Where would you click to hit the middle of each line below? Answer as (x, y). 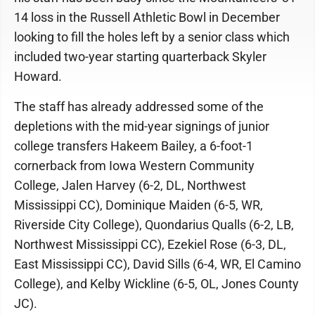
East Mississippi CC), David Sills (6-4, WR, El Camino (157, 264)
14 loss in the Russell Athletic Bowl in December (147, 17)
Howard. (38, 76)
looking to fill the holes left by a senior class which (152, 37)
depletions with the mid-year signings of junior (142, 126)
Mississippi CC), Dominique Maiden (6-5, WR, (139, 205)
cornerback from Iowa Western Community (134, 165)
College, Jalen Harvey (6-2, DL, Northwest (130, 185)
